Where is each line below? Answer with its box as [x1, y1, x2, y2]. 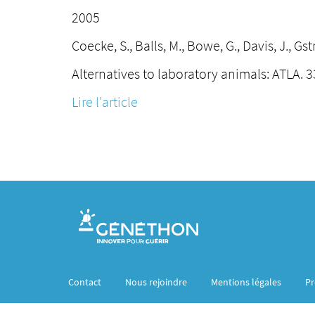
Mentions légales [211, 276, 281, 288]
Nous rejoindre [125, 276, 187, 288]
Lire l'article [72, 93, 138, 110]
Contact [68, 276, 101, 288]
